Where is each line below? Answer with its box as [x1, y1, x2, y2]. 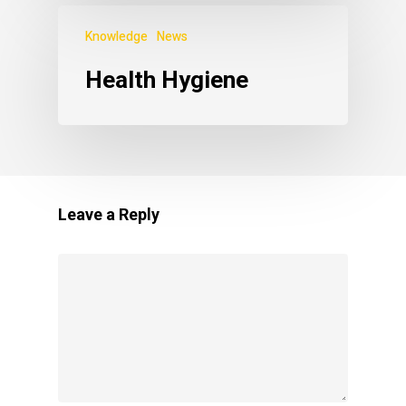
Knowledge [85, 27, 148, 46]
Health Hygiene [85, 66, 248, 93]
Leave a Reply [58, 205, 159, 225]
